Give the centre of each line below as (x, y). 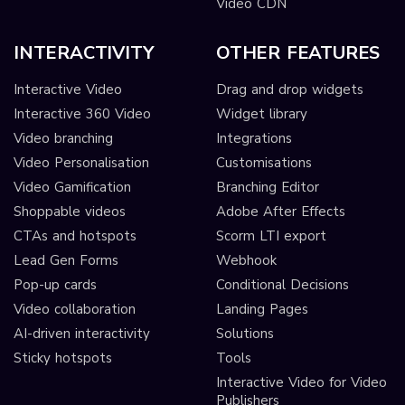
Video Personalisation (81, 162)
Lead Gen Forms (66, 260)
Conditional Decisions (282, 284)
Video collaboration (75, 309)
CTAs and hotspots (75, 235)
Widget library (261, 113)
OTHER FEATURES (298, 52)
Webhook (246, 260)
